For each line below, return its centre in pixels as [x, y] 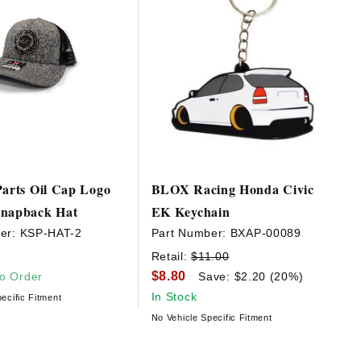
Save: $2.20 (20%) [251, 276]
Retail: [171, 256]
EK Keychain [191, 212]
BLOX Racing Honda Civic [232, 189]
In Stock [174, 296]
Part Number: [191, 233]
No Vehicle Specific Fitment [212, 317]
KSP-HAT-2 [51, 233]
